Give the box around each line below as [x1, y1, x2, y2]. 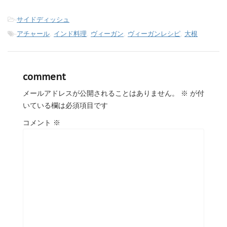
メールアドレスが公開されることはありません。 [23, 89, 179, 98]
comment [23, 71, 66, 83]
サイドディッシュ [17, 16, 69, 24]
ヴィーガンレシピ [128, 30, 180, 38]
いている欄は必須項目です [23, 101, 108, 110]
